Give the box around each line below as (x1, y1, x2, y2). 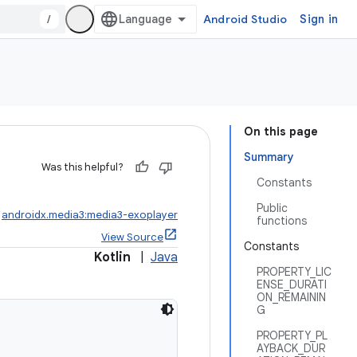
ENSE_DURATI (257, 277, 327, 292)
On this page (244, 124, 318, 139)
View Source (101, 230, 163, 244)
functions (257, 214, 307, 228)
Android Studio (202, 12, 288, 26)
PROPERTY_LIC (257, 265, 331, 279)
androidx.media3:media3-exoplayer (2, 208, 178, 222)
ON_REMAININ (257, 290, 326, 304)
